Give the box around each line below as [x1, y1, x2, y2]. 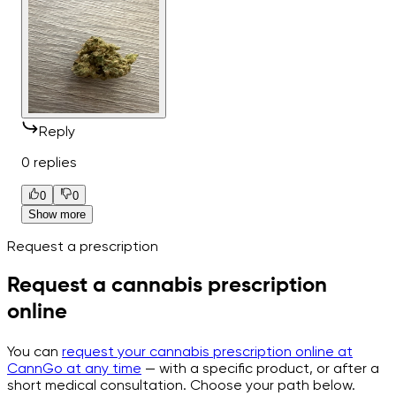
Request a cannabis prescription [7, 274, 327, 296]
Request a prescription [7, 237, 158, 255]
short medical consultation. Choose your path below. [7, 376, 355, 393]
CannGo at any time [7, 359, 141, 377]
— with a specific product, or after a [141, 359, 379, 377]
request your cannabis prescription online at [62, 342, 353, 360]
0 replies [21, 154, 77, 171]
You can [7, 342, 62, 360]
